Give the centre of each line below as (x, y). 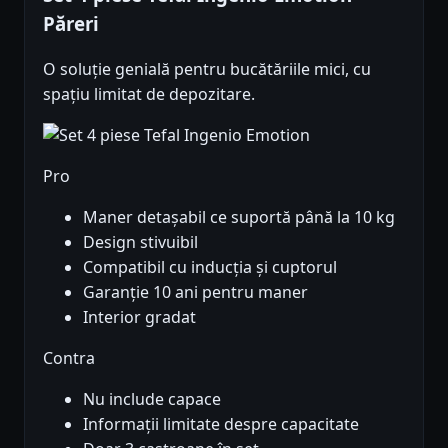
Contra (69, 357)
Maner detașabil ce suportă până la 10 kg (239, 216)
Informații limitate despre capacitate (221, 423)
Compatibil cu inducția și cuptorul (210, 266)
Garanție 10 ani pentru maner (195, 291)
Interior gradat (139, 316)
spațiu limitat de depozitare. (149, 93)
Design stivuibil (140, 241)
